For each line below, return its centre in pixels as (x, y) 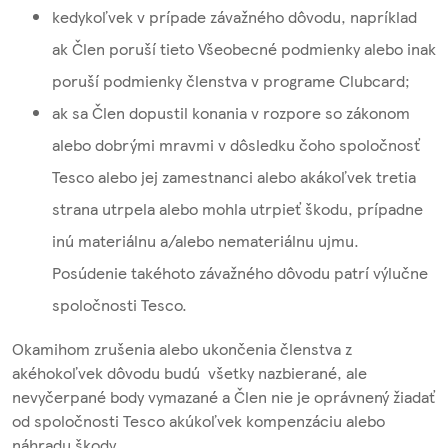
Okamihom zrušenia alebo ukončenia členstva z (182, 349)
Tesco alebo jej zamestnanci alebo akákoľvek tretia (234, 177)
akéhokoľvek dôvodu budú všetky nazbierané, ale (189, 373)
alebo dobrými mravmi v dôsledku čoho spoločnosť (236, 145)
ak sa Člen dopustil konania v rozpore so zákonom (231, 113)
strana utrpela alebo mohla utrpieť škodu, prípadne (237, 209)
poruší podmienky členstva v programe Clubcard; (231, 81)
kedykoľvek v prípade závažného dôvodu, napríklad (234, 17)
